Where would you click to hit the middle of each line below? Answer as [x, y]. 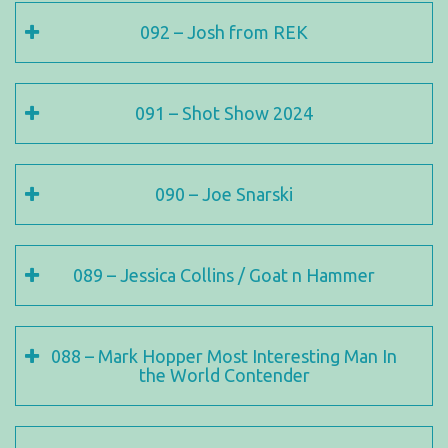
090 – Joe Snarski [224, 194]
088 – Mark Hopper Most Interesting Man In [224, 356]
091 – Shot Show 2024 [224, 113]
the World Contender [224, 375]
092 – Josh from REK [224, 32]
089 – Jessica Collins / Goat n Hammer [224, 275]
